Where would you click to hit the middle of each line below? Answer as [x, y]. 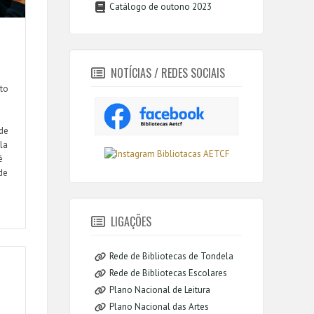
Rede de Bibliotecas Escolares [169, 273]
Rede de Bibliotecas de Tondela [172, 256]
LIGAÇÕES [131, 221]
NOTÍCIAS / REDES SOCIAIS [168, 73]
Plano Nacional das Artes [159, 306]
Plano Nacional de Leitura [160, 289]
